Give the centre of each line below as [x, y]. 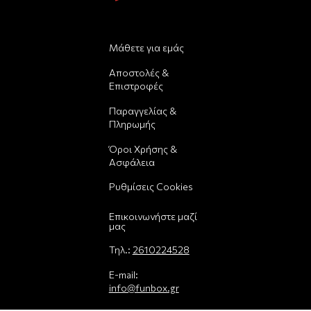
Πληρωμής [132, 124]
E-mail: [123, 274]
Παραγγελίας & [142, 110]
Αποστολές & [138, 72]
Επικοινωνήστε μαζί [153, 217]
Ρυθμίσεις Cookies [151, 187]
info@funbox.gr [144, 287]
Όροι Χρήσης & [143, 149]
